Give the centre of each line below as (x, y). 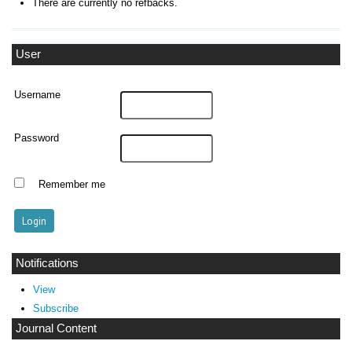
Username (38, 95)
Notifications (47, 264)
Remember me (71, 184)
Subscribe (55, 308)
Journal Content (56, 328)
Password (37, 139)
